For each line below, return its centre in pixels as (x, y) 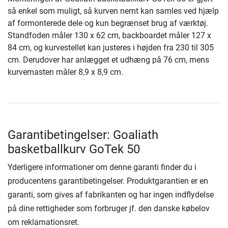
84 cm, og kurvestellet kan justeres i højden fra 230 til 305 (111, 47)
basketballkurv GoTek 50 (74, 149)
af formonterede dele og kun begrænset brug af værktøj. (108, 23)
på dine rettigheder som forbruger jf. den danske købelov (109, 208)
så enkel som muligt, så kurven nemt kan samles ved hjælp (113, 11)
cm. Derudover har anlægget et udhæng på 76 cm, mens (108, 60)
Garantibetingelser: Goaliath (83, 135)
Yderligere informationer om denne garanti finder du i (102, 167)
